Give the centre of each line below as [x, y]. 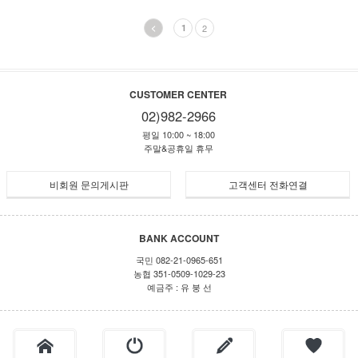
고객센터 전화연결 [268, 184]
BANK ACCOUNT [179, 238]
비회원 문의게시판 [89, 184]
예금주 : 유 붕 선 [179, 287]
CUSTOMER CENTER [178, 94]
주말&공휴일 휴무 [178, 148]
